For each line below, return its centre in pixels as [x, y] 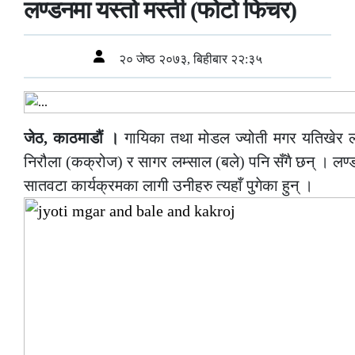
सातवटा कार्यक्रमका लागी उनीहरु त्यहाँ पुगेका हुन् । [168, 186]
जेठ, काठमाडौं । [71, 138]
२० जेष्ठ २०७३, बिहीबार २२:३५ [189, 59]
